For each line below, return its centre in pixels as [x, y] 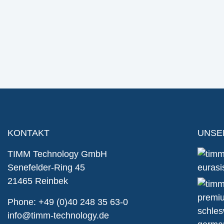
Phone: [23, 202]
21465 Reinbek [38, 181]
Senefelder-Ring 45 [46, 168]
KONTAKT [28, 133]
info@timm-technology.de [58, 215]
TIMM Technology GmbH [57, 154]
